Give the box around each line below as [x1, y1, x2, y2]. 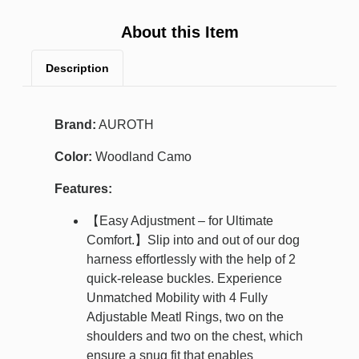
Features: [54, 182, 112, 196]
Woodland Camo [92, 150, 192, 164]
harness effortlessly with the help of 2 [87, 252, 296, 267]
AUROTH [96, 118, 154, 132]
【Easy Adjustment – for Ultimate [87, 214, 273, 228]
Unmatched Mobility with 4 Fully [87, 291, 268, 305]
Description [45, 62, 109, 75]
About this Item [120, 23, 239, 41]
